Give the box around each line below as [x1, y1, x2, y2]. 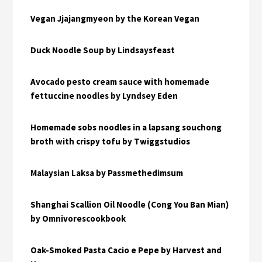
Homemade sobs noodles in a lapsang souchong [30, 121, 222, 133]
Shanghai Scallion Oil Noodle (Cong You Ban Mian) [30, 198, 229, 210]
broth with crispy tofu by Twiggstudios [30, 135, 191, 147]
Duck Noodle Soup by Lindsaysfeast [30, 44, 175, 56]
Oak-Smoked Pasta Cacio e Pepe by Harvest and [30, 244, 222, 256]
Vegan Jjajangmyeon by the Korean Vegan [30, 12, 200, 24]
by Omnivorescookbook [30, 212, 126, 224]
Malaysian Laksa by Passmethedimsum [30, 167, 184, 178]
